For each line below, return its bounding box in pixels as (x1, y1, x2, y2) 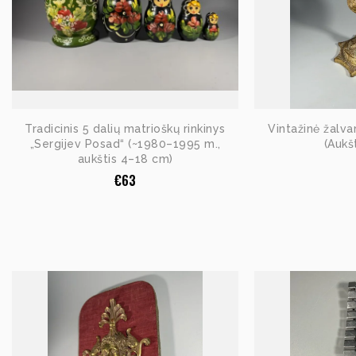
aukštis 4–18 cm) (77, 152, 173, 165)
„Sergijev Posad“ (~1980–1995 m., (29, 137, 221, 150)
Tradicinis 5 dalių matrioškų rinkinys (25, 122, 226, 135)
